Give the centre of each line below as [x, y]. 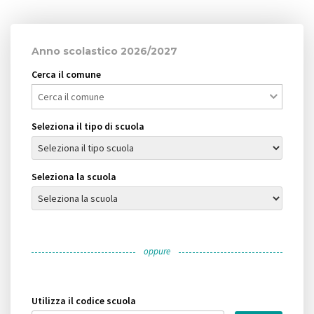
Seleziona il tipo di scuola [88, 127]
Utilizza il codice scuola [84, 301]
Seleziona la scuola [74, 177]
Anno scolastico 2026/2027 [104, 52]
